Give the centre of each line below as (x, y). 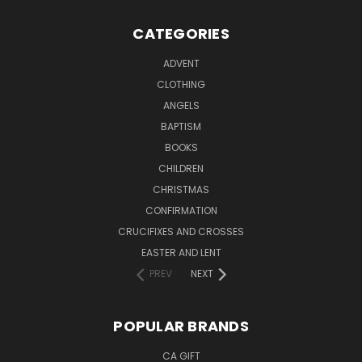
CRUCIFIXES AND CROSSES (181, 231)
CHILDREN (181, 168)
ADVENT (181, 63)
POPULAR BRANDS (181, 326)
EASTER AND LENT (181, 252)
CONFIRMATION (181, 210)
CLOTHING (181, 84)
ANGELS (181, 105)
